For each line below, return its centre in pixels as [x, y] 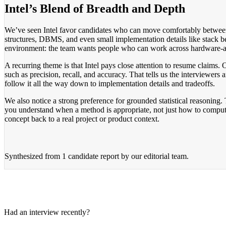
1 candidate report [91, 156]
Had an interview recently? [47, 212]
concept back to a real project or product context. [82, 119]
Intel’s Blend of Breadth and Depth [95, 8]
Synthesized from [33, 156]
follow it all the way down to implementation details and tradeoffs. [110, 83]
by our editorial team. [154, 156]
